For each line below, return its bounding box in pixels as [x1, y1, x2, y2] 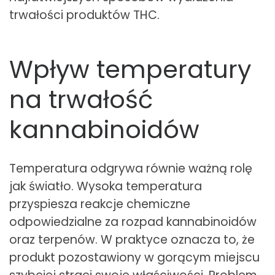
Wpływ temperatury [9, 52, 251, 87]
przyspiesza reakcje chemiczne [9, 195, 190, 212]
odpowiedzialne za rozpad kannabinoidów [9, 213, 257, 230]
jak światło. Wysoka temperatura [9, 177, 202, 195]
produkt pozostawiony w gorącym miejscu [9, 249, 260, 266]
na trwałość [9, 82, 153, 117]
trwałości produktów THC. [9, 7, 160, 24]
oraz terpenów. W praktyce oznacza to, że [9, 231, 255, 248]
